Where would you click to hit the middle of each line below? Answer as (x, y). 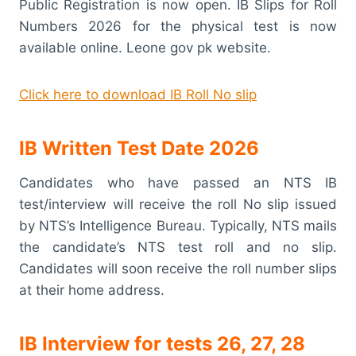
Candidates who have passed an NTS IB (178, 182)
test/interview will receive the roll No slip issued (178, 204)
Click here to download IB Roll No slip (138, 94)
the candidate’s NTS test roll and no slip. (178, 247)
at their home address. (92, 290)
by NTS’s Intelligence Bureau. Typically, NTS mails (178, 225)
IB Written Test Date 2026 (139, 148)
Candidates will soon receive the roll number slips (178, 268)
